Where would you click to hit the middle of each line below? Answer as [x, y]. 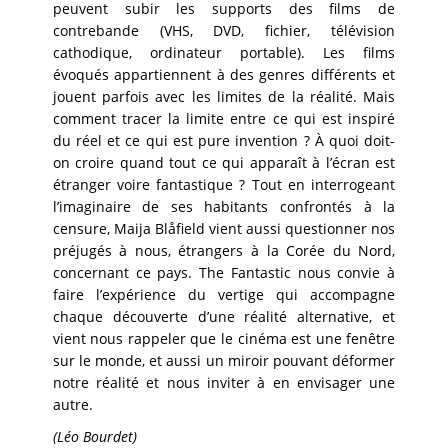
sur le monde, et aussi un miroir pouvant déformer [224, 361]
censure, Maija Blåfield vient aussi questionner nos [224, 229]
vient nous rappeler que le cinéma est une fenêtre [224, 339]
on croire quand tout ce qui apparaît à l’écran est [224, 163]
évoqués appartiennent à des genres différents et [224, 75]
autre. [74, 405]
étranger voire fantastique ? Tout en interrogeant [224, 185]
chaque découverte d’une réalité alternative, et [224, 317]
